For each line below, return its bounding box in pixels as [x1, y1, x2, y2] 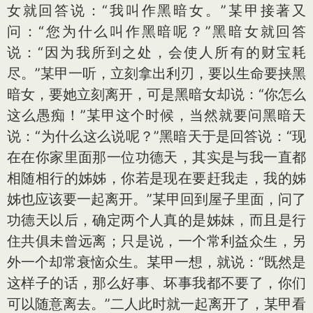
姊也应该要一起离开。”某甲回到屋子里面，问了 [7, 191, 306, 208]
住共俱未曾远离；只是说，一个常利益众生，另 [7, 233, 306, 249]
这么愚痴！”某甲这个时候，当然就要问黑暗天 [7, 107, 306, 124]
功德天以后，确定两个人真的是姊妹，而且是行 [7, 212, 306, 228]
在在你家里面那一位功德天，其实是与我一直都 [7, 149, 306, 166]
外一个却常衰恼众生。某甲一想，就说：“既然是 [7, 254, 306, 270]
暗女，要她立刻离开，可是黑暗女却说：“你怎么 [7, 86, 306, 103]
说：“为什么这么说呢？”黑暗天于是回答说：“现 [7, 128, 306, 145]
